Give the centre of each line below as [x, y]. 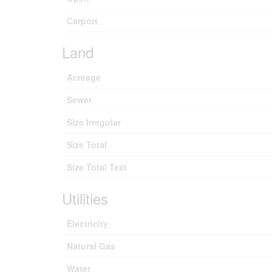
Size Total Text [97, 167]
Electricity [87, 223]
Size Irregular [94, 122]
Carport [82, 21]
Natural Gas [91, 246]
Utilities [85, 198]
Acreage [84, 77]
